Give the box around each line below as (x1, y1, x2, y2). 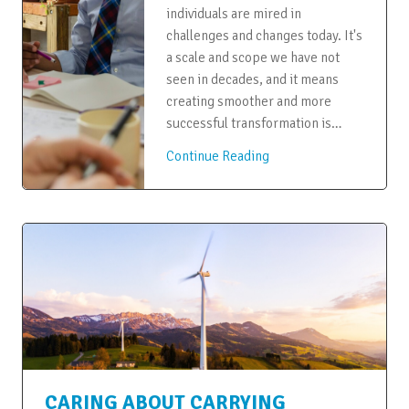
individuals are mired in (165, 5, 301, 22)
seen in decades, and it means (165, 70, 339, 88)
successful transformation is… (165, 114, 341, 131)
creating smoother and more (165, 92, 331, 110)
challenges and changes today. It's (165, 26, 362, 44)
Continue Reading (165, 147, 269, 164)
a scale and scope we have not (165, 48, 340, 66)
